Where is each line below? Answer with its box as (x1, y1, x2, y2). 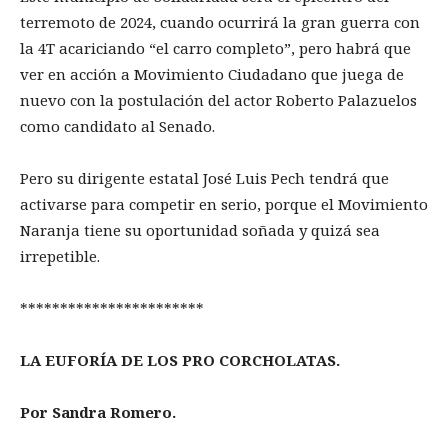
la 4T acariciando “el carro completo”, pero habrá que (20, 37, 411, 58)
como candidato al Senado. (20, 115, 215, 136)
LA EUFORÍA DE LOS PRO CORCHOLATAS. (20, 349, 340, 370)
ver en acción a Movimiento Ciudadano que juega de (20, 63, 404, 84)
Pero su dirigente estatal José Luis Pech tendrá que (20, 167, 389, 188)
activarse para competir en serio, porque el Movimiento (20, 193, 428, 214)
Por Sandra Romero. (20, 401, 176, 422)
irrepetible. (20, 245, 100, 266)
